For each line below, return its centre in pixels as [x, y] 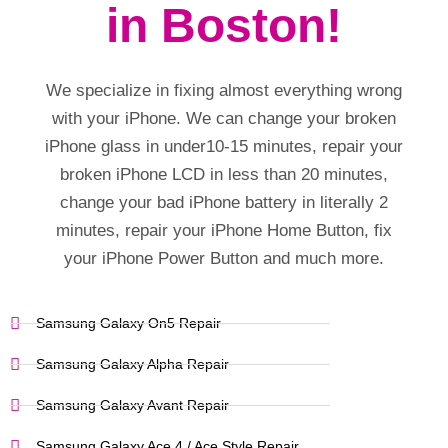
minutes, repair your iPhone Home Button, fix [224, 231]
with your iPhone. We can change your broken [224, 119]
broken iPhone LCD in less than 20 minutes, [224, 175]
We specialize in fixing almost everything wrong [224, 91]
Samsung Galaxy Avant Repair [133, 404]
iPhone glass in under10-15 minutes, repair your [224, 147]
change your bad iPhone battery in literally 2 [224, 203]
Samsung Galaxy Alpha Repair [133, 363]
